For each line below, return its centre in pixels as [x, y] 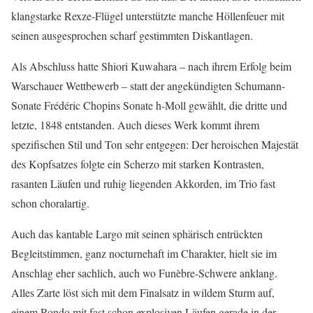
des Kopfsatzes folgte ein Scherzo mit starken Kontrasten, [138, 164]
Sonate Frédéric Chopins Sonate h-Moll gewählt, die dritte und [149, 105]
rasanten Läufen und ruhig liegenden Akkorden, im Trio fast [143, 184]
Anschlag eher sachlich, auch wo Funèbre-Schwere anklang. [144, 273]
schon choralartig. [50, 203]
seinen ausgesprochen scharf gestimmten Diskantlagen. [132, 36]
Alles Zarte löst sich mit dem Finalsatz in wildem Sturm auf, [143, 293]
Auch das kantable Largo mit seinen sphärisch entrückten [137, 234]
